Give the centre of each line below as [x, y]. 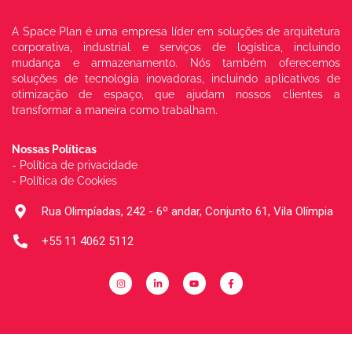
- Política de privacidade [75, 165]
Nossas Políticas [54, 150]
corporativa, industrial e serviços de [125, 48]
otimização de [58, 95]
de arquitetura [304, 32]
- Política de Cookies [64, 181]
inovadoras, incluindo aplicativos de [243, 79]
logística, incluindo [289, 48]
